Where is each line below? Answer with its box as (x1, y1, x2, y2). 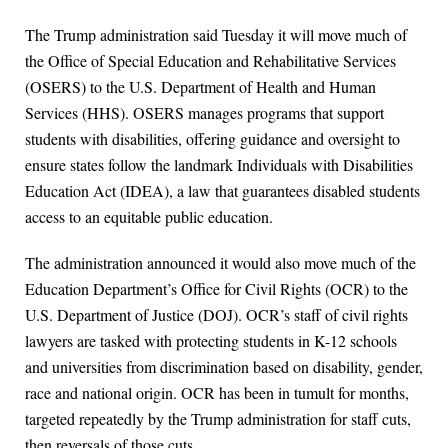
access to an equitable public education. (25, 206, 273, 228)
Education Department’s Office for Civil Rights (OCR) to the (25, 278, 408, 300)
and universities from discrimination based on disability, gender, (25, 356, 423, 378)
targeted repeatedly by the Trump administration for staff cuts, (25, 408, 411, 430)
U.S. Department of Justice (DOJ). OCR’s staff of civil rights (25, 304, 408, 326)
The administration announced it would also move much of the (25, 252, 416, 274)
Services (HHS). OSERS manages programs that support (25, 102, 384, 124)
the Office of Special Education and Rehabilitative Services (25, 50, 396, 72)
